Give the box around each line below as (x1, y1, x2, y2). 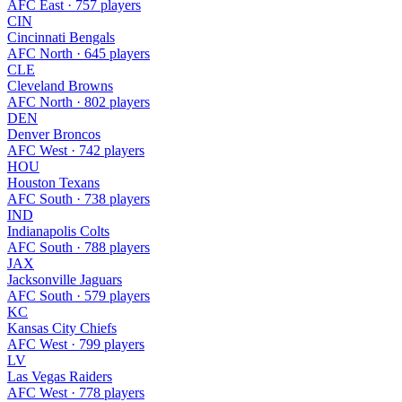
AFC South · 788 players (7, 239, 150, 255)
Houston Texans (7, 174, 100, 190)
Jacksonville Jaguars (7, 271, 122, 287)
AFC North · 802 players (7, 93, 150, 109)
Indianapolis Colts (7, 223, 109, 239)
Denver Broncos (7, 126, 100, 142)
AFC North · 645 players (7, 45, 150, 61)
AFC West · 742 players (7, 142, 144, 158)
